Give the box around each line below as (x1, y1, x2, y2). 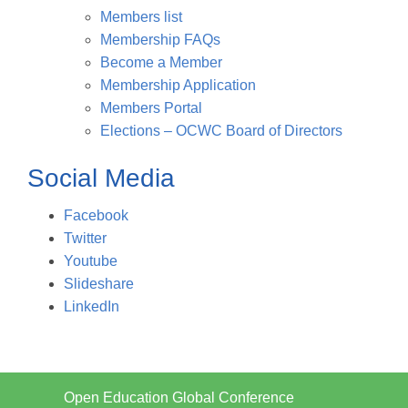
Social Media (27, 164, 175, 192)
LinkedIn (64, 298, 119, 314)
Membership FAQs (100, 32, 220, 47)
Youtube (64, 252, 117, 269)
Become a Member (100, 55, 222, 70)
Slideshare (64, 275, 134, 291)
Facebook (64, 207, 128, 223)
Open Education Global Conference (64, 390, 294, 405)
